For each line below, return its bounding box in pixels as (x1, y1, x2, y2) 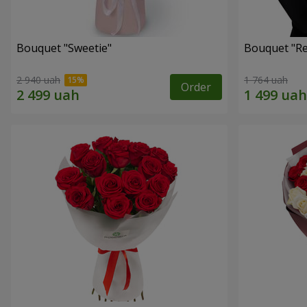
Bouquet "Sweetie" (16, 40, 112, 56)
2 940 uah (16, 73, 60, 86)
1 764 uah (244, 73, 288, 86)
